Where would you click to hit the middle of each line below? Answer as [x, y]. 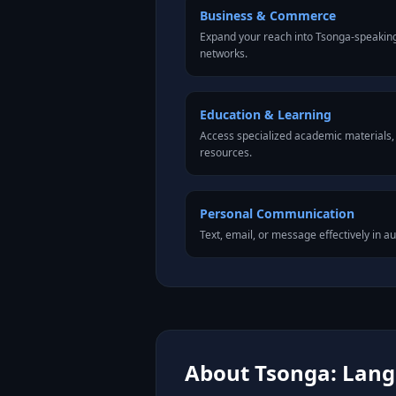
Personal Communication [277, 213]
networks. [224, 53]
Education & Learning [266, 114]
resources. [226, 152]
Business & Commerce [268, 15]
